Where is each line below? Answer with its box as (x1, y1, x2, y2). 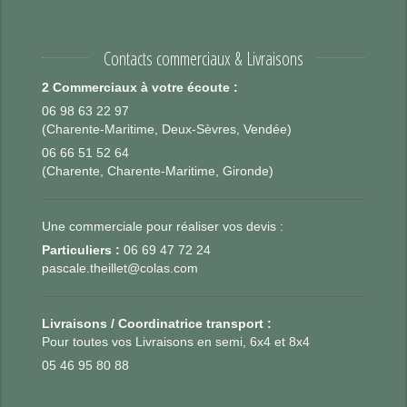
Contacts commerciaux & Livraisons (103, 45, 303, 71)
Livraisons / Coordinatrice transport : (42, 316, 273, 331)
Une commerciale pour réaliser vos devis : (42, 219, 284, 233)
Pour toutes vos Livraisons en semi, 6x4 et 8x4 (42, 334, 311, 349)
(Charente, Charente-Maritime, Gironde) (42, 164, 274, 178)
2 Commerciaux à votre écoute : (42, 80, 239, 94)
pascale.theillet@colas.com (42, 261, 199, 275)
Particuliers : (42, 243, 121, 257)
